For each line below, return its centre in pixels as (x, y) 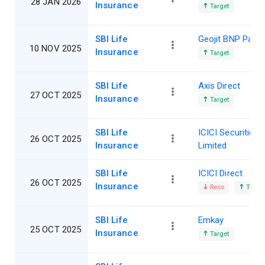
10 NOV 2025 (55, 49)
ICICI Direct (220, 174)
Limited (213, 146)
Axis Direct (219, 86)
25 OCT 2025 (56, 230)
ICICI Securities (229, 133)
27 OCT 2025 (56, 96)
